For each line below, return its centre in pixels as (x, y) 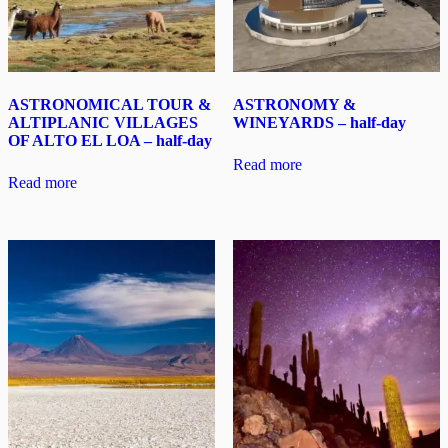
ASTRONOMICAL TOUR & (109, 105)
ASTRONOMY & (294, 105)
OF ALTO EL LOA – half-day (110, 141)
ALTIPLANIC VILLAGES (103, 123)
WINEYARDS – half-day (319, 123)
